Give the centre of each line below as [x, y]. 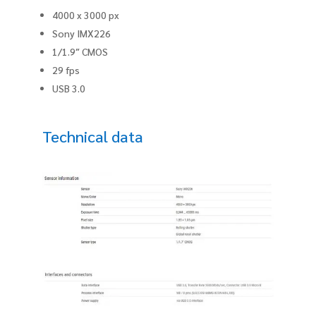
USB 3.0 [69, 88]
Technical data [93, 136]
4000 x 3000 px [86, 14]
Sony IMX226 [81, 33]
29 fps [66, 69]
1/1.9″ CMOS [80, 51]
